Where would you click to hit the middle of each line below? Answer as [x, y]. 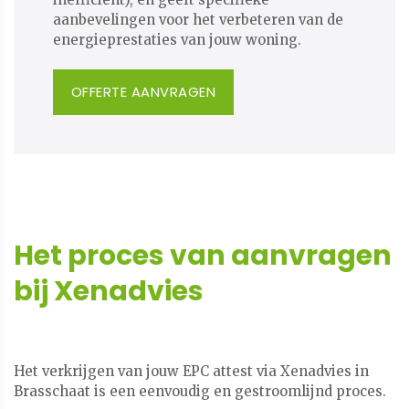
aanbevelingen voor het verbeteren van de [198, 19]
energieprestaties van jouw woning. [177, 39]
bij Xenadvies [109, 291]
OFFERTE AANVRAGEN [143, 91]
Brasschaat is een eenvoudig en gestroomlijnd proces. [200, 392]
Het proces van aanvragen [203, 255]
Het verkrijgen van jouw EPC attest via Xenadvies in [191, 372]
